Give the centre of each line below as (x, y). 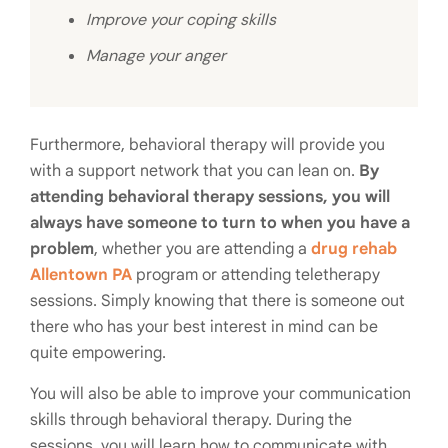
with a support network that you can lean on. (194, 171)
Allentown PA (81, 275)
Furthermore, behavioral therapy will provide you (207, 145)
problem (62, 249)
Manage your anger (156, 55)
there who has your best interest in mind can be (204, 327)
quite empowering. (98, 353)
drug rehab (354, 249)
